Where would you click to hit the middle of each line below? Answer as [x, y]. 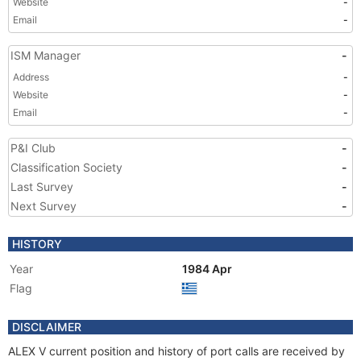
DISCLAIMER [47, 327]
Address [31, 77]
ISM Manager [46, 55]
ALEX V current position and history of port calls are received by [176, 351]
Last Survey [42, 187]
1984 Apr [208, 269]
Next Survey [44, 206]
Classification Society [66, 167]
